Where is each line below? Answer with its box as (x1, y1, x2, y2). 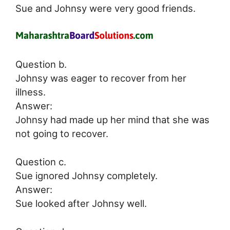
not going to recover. (15, 128, 108, 140)
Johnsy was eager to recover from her (15, 72, 186, 84)
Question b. (15, 59, 67, 70)
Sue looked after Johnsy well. (15, 197, 147, 209)
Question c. (15, 156, 66, 167)
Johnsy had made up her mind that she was (15, 114, 209, 126)
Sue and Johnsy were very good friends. (15, 2, 196, 14)
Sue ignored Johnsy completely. (15, 169, 158, 181)
